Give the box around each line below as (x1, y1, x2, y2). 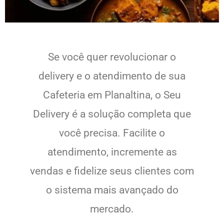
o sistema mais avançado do (45, 183, 178, 196)
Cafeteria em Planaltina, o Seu (43, 88, 181, 101)
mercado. (90, 202, 134, 215)
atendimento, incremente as (47, 145, 177, 158)
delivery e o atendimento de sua (38, 69, 185, 82)
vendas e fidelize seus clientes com (30, 164, 194, 177)
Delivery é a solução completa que (33, 107, 191, 120)
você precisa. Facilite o (59, 126, 165, 139)
